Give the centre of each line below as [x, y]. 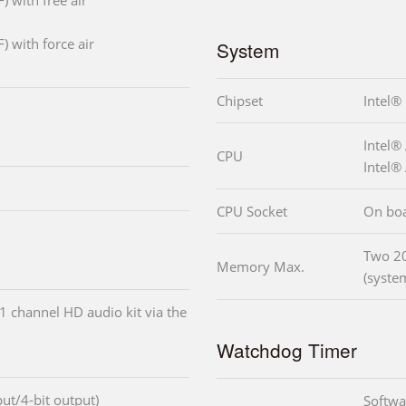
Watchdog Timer [287, 350]
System [248, 50]
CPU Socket [252, 212]
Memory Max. [261, 267]
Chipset [240, 101]
